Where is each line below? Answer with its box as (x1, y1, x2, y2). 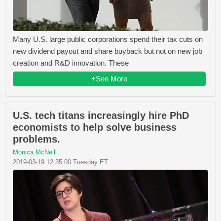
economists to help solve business (13, 122, 177, 133)
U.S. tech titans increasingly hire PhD (13, 110, 189, 121)
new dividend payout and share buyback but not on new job (13, 47, 202, 56)
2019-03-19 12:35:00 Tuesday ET (13, 158, 108, 166)
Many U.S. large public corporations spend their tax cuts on (13, 35, 203, 44)
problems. (13, 134, 60, 145)
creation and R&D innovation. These (13, 59, 129, 68)
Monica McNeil (13, 148, 55, 156)
